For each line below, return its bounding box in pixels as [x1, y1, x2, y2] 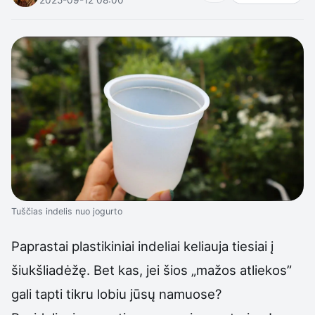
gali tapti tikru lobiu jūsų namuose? [11, 285, 221, 302]
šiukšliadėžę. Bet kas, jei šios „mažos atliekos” [11, 262, 292, 278]
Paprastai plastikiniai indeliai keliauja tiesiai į [11, 238, 274, 254]
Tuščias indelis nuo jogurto [11, 205, 122, 217]
